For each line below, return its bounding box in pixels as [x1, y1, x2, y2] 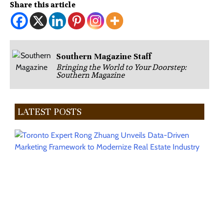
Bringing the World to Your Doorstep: [56, 61, 186, 74]
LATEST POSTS [18, 106, 82, 118]
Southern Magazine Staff [56, 51, 151, 62]
